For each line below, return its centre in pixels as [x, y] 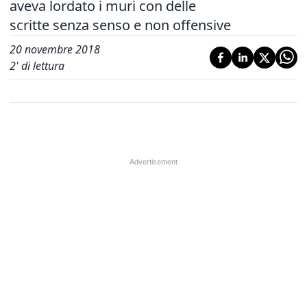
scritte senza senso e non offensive [120, 25]
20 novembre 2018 [55, 49]
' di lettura [40, 66]
